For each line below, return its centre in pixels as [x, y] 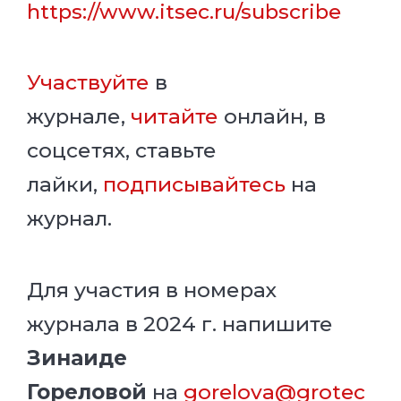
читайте [175, 117]
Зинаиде [77, 358]
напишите [277, 324]
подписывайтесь [194, 185]
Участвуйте [88, 83]
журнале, [79, 117]
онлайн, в [272, 117]
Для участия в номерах [152, 290]
